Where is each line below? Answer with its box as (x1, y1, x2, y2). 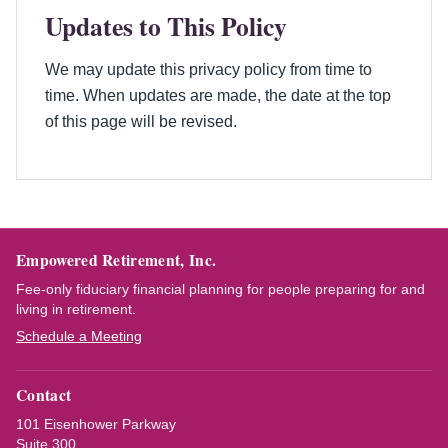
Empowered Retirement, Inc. (16, 248, 217, 272)
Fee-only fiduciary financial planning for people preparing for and (16, 281, 425, 298)
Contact (16, 383, 72, 407)
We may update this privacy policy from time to (45, 60, 372, 78)
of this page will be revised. (45, 112, 237, 130)
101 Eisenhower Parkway (16, 416, 176, 433)
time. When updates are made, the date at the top (45, 86, 391, 104)
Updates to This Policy (45, 6, 287, 45)
